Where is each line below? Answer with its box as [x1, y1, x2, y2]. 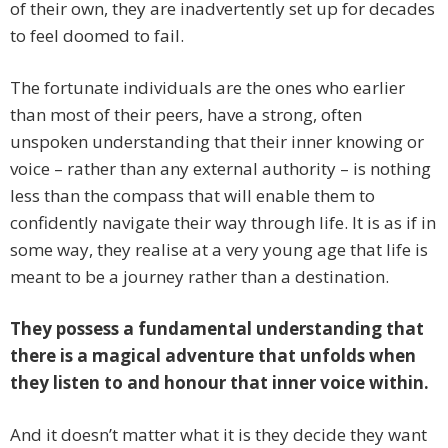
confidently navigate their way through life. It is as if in [10, 211, 436, 235]
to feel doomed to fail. [10, 24, 184, 48]
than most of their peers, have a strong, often [10, 103, 362, 127]
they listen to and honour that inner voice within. [10, 371, 429, 395]
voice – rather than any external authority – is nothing [10, 157, 431, 181]
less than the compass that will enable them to [10, 184, 375, 208]
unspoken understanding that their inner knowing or [10, 130, 424, 154]
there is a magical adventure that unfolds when [10, 344, 416, 368]
